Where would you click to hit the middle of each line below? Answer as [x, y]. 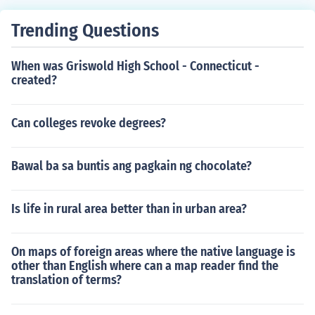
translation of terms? [66, 280]
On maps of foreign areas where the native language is [153, 252]
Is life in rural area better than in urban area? [129, 209]
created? [34, 80]
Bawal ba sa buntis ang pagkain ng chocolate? [131, 166]
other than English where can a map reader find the [145, 266]
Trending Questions [85, 31]
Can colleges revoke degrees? [89, 123]
